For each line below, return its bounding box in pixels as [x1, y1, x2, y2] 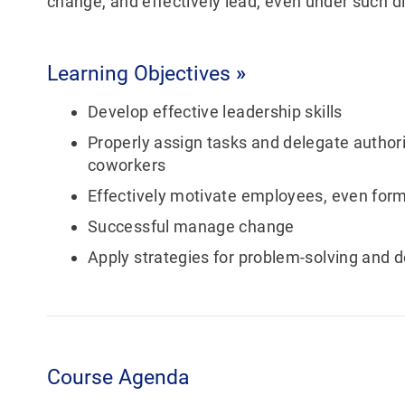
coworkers [88, 155, 166, 175]
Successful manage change [88, 217, 295, 237]
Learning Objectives [47, 61, 236, 85]
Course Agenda [47, 365, 190, 390]
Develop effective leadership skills [88, 102, 343, 122]
